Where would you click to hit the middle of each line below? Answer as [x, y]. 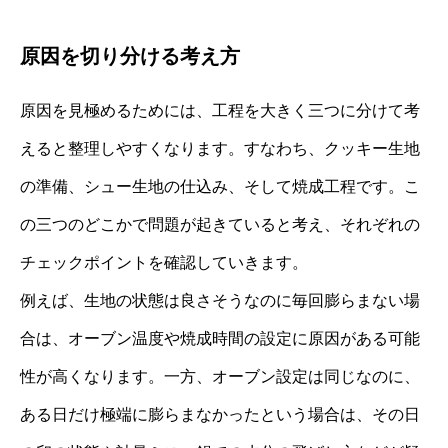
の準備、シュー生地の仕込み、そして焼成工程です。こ [220, 186]
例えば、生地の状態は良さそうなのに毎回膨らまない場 [220, 300]
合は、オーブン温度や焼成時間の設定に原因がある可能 [220, 338]
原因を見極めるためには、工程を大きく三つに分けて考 [220, 110]
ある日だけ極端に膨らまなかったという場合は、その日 [220, 414]
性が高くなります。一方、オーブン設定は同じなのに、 [220, 376]
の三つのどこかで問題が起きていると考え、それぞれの [220, 224]
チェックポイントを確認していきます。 [164, 262]
